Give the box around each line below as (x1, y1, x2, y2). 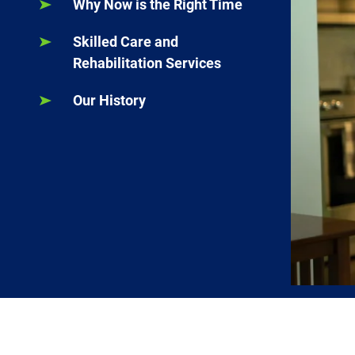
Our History (73, 91, 146, 109)
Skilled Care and (73, 32, 178, 50)
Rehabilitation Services (73, 54, 221, 71)
